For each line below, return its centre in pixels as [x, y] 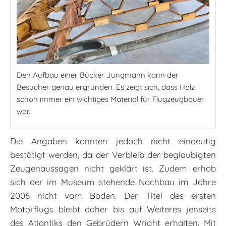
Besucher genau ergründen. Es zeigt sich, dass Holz [106, 87]
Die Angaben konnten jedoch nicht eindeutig [113, 141]
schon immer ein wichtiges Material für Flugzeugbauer [110, 99]
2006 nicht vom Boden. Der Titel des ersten [113, 195]
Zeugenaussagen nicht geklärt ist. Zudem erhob [113, 168]
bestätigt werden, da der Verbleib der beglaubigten [113, 154]
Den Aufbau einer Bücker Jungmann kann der [98, 75]
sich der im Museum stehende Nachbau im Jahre [113, 182]
